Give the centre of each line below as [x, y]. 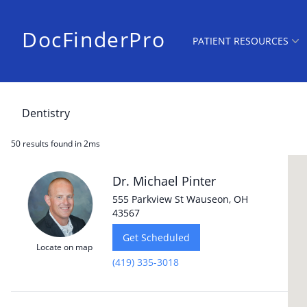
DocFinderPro [94, 39]
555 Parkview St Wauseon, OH [180, 199]
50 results [30, 144]
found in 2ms [74, 144]
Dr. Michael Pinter [164, 181]
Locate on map [64, 247]
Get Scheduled [156, 237]
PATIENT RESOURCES [241, 41]
